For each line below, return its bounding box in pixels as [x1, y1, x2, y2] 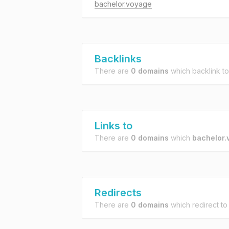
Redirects [95, 187, 142, 199]
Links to [95, 120, 132, 132]
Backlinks [95, 53, 142, 65]
